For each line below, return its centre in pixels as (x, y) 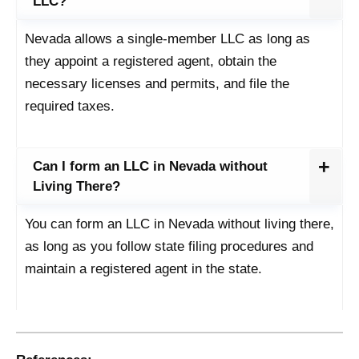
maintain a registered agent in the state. (143, 268)
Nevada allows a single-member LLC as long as (167, 38)
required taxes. (70, 106)
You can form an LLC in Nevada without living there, (179, 224)
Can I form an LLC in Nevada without (150, 166)
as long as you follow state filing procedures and (169, 246)
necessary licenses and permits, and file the (157, 83)
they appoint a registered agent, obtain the (151, 61)
